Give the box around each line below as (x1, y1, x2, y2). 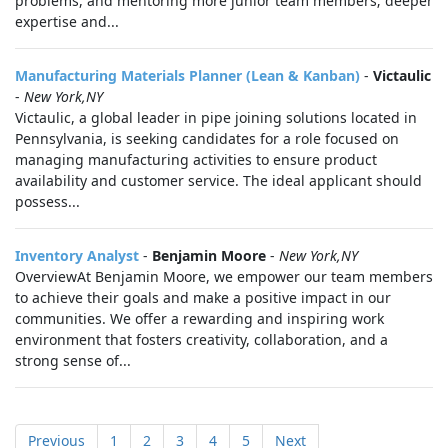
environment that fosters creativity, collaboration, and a (15, 330, 388, 349)
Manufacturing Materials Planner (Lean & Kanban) (15, 66, 360, 85)
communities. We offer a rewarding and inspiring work (15, 309, 384, 328)
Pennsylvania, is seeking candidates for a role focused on (15, 129, 399, 148)
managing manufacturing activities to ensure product (15, 150, 377, 169)
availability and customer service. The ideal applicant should (15, 171, 422, 190)
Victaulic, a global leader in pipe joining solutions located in (15, 108, 417, 127)
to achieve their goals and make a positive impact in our (15, 288, 391, 307)
